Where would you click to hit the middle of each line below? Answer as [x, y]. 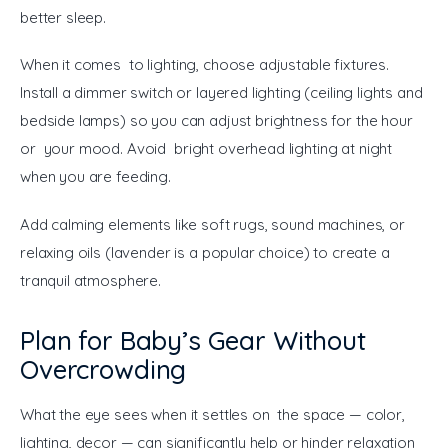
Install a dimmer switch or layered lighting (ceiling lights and [223, 93]
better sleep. [63, 17]
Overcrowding [103, 370]
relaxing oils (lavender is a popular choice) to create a [207, 252]
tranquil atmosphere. [90, 280]
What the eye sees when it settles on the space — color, [214, 414]
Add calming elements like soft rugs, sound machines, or [214, 224]
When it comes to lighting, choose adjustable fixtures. [206, 65]
